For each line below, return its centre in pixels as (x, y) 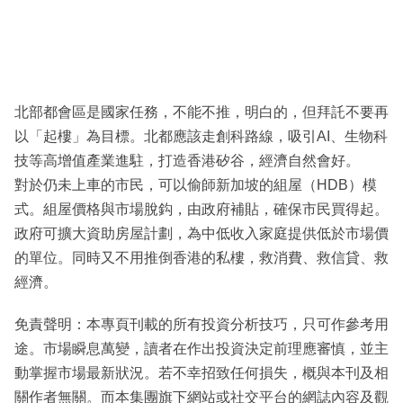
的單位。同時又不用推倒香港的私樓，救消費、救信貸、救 (201, 258)
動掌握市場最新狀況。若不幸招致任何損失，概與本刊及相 (201, 373)
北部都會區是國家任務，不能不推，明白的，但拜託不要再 (201, 112)
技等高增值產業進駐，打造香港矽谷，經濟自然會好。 (187, 161)
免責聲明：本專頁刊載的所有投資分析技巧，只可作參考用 (201, 325)
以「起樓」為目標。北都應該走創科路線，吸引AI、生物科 (201, 137)
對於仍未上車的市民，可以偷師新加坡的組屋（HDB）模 (196, 185)
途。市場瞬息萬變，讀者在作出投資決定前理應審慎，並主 (201, 349)
